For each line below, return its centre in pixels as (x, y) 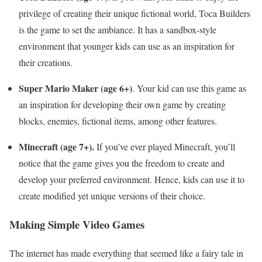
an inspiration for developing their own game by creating (122, 105)
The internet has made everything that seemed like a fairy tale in (126, 253)
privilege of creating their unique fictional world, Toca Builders (135, 13)
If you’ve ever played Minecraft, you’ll (165, 147)
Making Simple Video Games (77, 224)
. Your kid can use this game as (189, 88)
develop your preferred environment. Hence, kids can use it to (132, 180)
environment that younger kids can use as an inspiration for (127, 46)
